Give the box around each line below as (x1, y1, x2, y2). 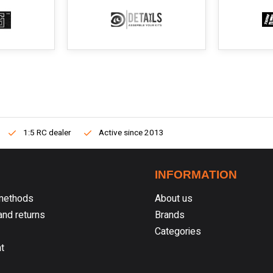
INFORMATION (155, 168, 237, 181)
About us (155, 191, 193, 206)
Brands (155, 208, 185, 222)
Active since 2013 (99, 127, 164, 139)
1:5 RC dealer (23, 127, 71, 139)
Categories (155, 224, 201, 239)
